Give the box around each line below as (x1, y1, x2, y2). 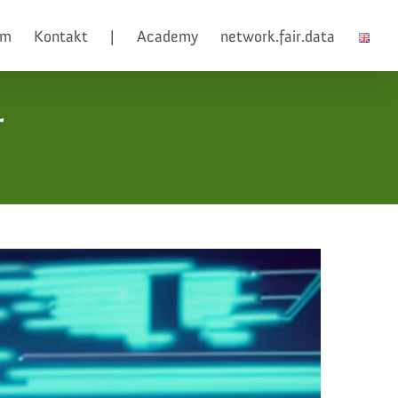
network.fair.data (220, 28, 335, 45)
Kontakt (34, 28, 88, 45)
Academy (137, 28, 198, 45)
